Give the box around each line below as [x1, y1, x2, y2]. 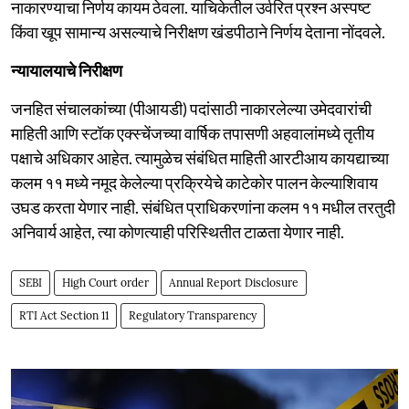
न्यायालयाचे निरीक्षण [11, 59, 122, 80]
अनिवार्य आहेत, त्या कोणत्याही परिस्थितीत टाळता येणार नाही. [11, 221, 344, 242]
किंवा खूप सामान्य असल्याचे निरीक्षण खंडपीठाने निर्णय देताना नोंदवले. [11, 21, 385, 42]
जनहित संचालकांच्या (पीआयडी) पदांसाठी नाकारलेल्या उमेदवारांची [11, 98, 372, 119]
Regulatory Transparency [129, 308, 257, 322]
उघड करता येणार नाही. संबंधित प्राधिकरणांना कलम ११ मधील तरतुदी [11, 196, 395, 217]
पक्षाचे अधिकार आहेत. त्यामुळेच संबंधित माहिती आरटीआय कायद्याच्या [11, 147, 389, 168]
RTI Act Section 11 [19, 308, 109, 322]
